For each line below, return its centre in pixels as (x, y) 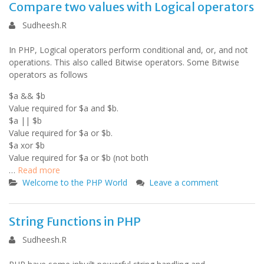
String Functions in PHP (75, 221)
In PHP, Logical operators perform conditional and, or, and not (128, 50)
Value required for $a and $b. (64, 108)
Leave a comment (184, 182)
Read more (39, 170)
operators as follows (48, 75)
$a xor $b (27, 145)
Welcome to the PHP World (75, 182)
